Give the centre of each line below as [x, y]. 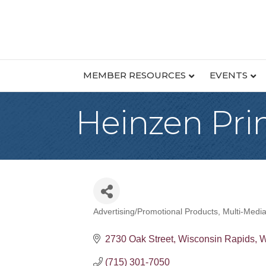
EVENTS [228, 75]
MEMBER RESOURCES [134, 75]
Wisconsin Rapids [216, 239]
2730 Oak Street [139, 239]
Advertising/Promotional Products [156, 211]
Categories [130, 221]
